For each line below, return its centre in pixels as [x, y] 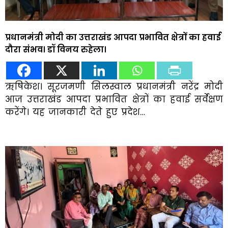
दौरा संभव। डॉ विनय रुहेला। [56, 49]
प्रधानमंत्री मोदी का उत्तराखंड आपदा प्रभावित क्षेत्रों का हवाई [113, 37]
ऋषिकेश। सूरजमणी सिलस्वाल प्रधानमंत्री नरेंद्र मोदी [114, 86]
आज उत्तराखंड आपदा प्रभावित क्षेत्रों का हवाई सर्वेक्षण [114, 99]
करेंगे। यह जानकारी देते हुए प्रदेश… [75, 112]
